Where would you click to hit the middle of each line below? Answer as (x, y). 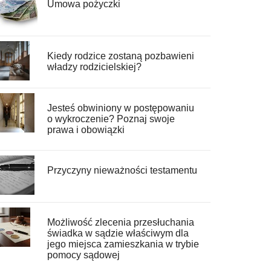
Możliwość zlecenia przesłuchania (120, 222)
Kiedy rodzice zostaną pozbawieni (120, 56)
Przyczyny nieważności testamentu (122, 170)
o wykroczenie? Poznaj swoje (111, 119)
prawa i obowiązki (86, 129)
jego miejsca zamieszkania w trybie (123, 244)
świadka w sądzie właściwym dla (118, 233)
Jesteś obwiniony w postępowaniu (120, 108)
